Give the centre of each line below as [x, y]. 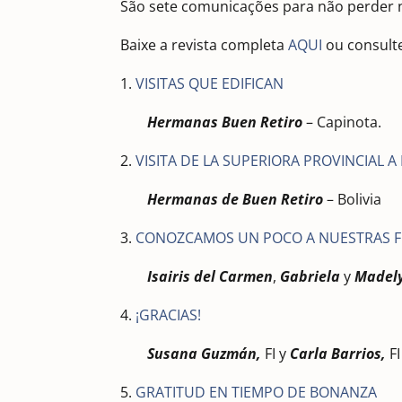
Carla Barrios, [338, 353]
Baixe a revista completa [205, 44]
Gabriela [310, 276]
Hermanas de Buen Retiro [236, 199]
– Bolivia [353, 199]
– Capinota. [342, 122]
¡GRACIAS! [169, 315]
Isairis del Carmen [210, 276]
